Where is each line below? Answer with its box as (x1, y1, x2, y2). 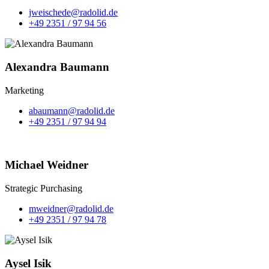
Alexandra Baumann (5, 60, 109, 73)
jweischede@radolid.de (29, 7, 118, 18)
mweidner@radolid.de (29, 204, 113, 214)
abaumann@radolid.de (29, 105, 115, 116)
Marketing (5, 85, 44, 95)
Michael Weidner (5, 159, 88, 172)
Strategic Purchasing (5, 183, 82, 194)
